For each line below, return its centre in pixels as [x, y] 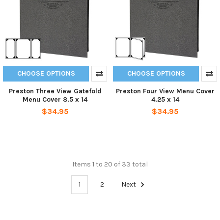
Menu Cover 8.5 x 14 [55, 100]
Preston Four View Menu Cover [165, 91]
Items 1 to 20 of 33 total [110, 165]
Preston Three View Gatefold [55, 91]
